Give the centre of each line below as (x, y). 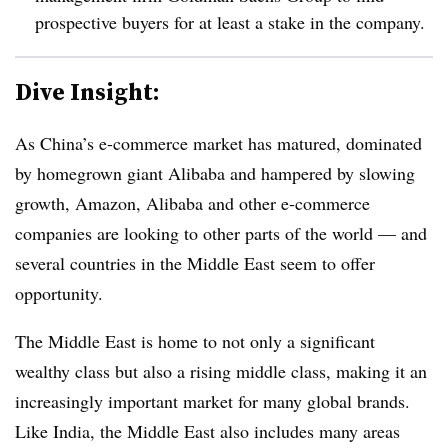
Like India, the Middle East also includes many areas (207, 431)
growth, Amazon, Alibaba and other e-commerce (192, 203)
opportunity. (59, 293)
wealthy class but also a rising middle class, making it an (221, 371)
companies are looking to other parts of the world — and (221, 233)
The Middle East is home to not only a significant (195, 341)
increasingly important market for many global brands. (212, 401)
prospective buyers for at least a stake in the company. (233, 22)
